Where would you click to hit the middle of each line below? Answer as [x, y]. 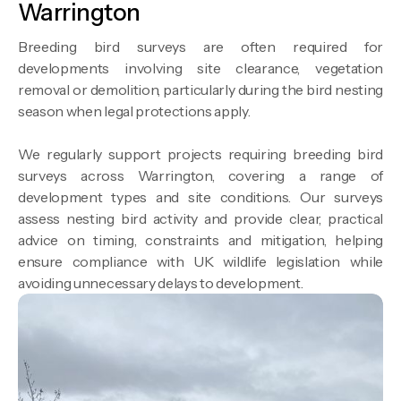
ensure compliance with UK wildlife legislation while [200, 262]
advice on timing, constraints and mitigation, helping [200, 240]
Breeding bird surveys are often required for [200, 47]
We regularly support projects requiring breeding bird [200, 154]
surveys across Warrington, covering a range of [200, 176]
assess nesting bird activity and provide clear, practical [200, 219]
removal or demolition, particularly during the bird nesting [200, 90]
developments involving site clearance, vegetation [200, 68]
